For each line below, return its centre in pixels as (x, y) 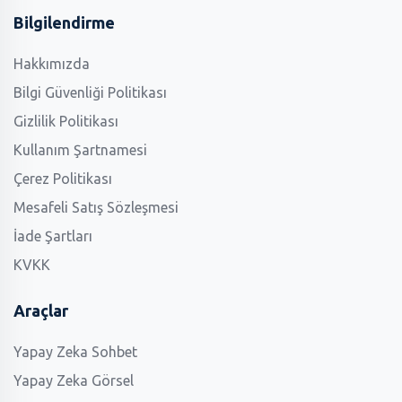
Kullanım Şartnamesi (80, 149)
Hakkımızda (52, 63)
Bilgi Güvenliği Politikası (90, 92)
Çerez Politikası (63, 178)
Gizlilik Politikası (66, 121)
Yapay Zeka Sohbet (75, 351)
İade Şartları (53, 236)
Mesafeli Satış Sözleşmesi (96, 207)
